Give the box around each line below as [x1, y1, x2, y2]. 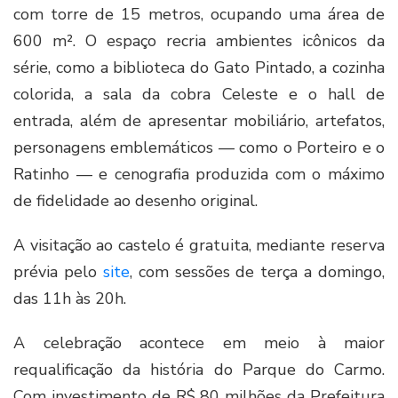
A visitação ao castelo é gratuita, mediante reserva [13, 235, 385, 257]
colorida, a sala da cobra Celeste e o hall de [13, 84, 385, 106]
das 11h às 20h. [13, 288, 126, 310]
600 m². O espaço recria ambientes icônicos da [13, 30, 385, 52]
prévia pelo [13, 261, 103, 283]
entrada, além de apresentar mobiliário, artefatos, [13, 110, 385, 132]
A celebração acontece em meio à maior [13, 332, 385, 354]
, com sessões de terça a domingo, [129, 261, 385, 283]
